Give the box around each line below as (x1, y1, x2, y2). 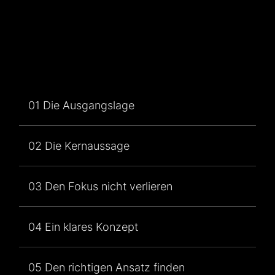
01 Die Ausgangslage (28, 98, 135, 112)
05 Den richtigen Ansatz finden (28, 260, 185, 274)
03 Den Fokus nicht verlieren (28, 179, 173, 193)
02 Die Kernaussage (28, 139, 130, 152)
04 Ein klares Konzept (28, 220, 139, 233)
